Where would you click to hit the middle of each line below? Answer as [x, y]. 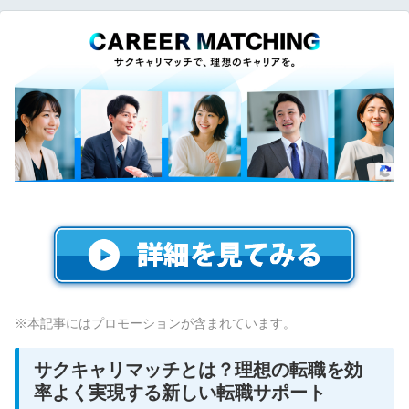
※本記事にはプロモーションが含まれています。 [155, 323]
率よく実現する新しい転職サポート [180, 392]
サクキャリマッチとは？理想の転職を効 [198, 369]
